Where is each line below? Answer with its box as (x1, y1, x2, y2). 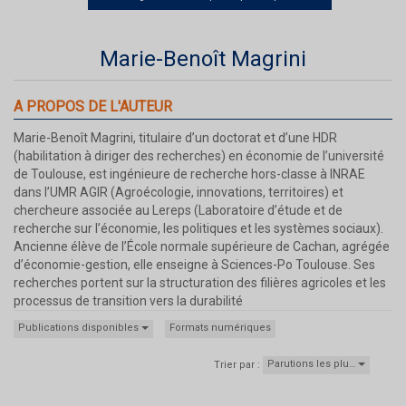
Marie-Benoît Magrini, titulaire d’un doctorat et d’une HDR (14, 130, 337, 145)
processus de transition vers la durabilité (14, 293, 243, 308)
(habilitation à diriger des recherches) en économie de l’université (14, 148, 384, 163)
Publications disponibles (18, 321, 141, 333)
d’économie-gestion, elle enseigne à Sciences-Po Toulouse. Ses (14, 256, 375, 272)
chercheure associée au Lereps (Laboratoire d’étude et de (14, 202, 343, 217)
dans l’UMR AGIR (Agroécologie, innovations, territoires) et (14, 184, 343, 199)
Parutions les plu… (267, 357, 358, 370)
